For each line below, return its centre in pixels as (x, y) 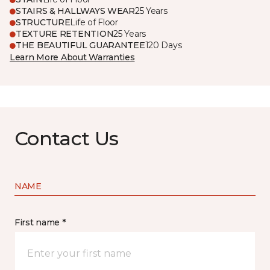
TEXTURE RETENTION (65, 34)
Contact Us (67, 138)
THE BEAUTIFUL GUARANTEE (80, 45)
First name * (40, 222)
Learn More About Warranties (72, 57)
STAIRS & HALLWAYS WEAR (75, 11)
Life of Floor (94, 22)
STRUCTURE (43, 22)
